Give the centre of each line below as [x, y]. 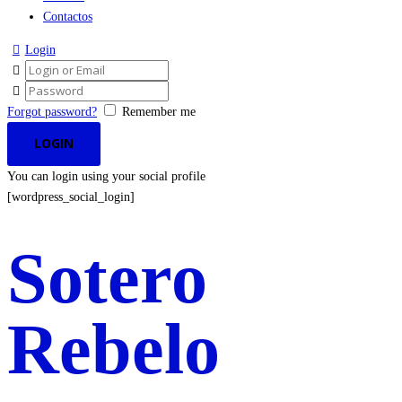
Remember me [159, 112]
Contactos [68, 17]
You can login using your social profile [106, 176]
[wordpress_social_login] [71, 197]
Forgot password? [52, 112]
